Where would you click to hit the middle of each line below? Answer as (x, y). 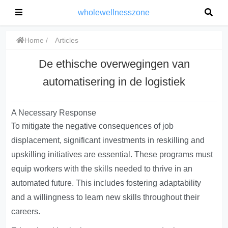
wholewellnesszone (113, 12)
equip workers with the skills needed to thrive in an (102, 169)
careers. (26, 211)
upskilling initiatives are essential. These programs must (112, 154)
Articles (67, 40)
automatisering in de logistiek (114, 82)
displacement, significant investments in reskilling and (108, 140)
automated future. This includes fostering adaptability (106, 183)
